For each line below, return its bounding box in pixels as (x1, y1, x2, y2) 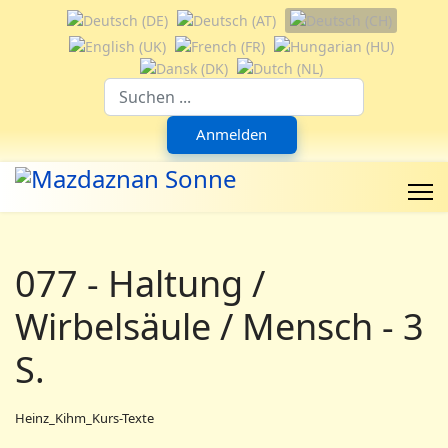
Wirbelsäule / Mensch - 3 (15, 301, 424, 351)
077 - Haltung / (15, 258, 265, 308)
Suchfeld (233, 77, 292, 97)
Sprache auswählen (49, 42, 181, 62)
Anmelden (196, 124, 267, 145)
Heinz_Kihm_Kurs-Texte (15, 408, 154, 427)
